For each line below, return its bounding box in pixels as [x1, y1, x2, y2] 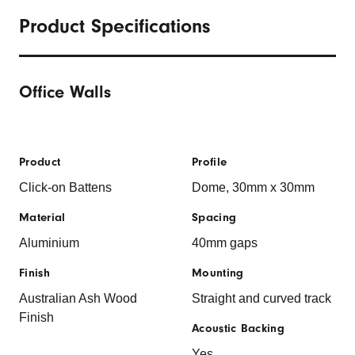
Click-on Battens [19, 180, 112, 194]
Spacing [192, 210, 237, 224]
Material [19, 210, 66, 224]
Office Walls [19, 81, 111, 102]
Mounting [192, 265, 244, 280]
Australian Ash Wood [19, 291, 137, 305]
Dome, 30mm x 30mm [192, 180, 318, 194]
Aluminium [19, 235, 79, 250]
